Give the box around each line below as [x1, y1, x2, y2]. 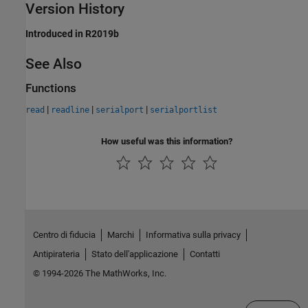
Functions [25, 81, 76, 95]
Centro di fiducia [32, 230, 96, 240]
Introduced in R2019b [25, 27, 119, 39]
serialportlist [150, 105, 217, 115]
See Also [25, 55, 82, 72]
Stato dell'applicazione [91, 249, 178, 259]
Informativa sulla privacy [145, 230, 241, 240]
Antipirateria [32, 249, 80, 259]
